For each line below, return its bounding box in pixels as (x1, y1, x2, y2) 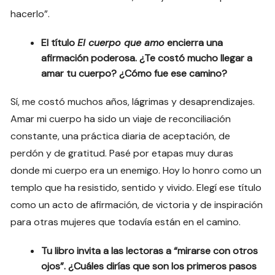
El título (41, 36, 78, 49)
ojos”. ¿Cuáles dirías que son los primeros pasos (41, 259, 257, 273)
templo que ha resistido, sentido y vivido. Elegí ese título (10, 180, 262, 194)
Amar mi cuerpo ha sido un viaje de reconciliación (10, 112, 231, 125)
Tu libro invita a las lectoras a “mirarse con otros (41, 244, 258, 257)
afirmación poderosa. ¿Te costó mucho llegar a (41, 51, 253, 64)
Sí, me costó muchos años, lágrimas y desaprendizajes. (10, 95, 255, 108)
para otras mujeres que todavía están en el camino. (10, 215, 241, 228)
